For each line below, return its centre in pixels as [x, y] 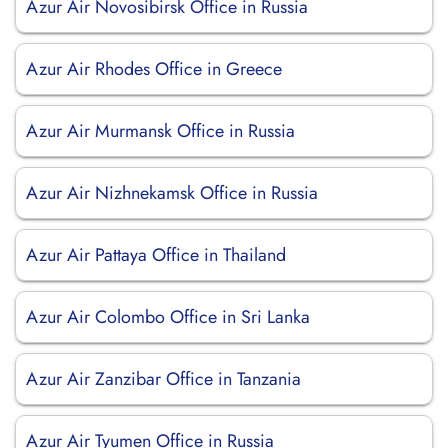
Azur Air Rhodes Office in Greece [154, 69]
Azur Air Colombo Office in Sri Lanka [168, 317]
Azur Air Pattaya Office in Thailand [156, 255]
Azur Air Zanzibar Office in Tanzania [163, 379]
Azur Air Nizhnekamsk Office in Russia [172, 193]
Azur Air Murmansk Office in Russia [160, 131]
